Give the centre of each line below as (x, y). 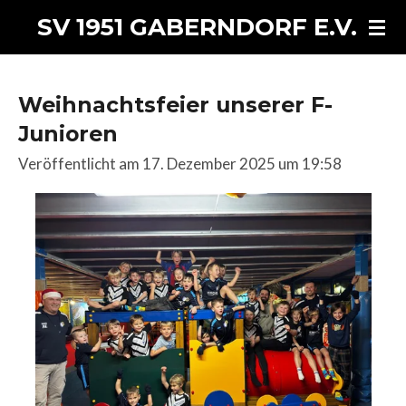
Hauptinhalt (50, 48)
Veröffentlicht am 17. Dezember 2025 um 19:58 (180, 164)
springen (40, 76)
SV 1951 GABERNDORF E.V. (197, 27)
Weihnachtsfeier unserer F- (175, 105)
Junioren (68, 134)
